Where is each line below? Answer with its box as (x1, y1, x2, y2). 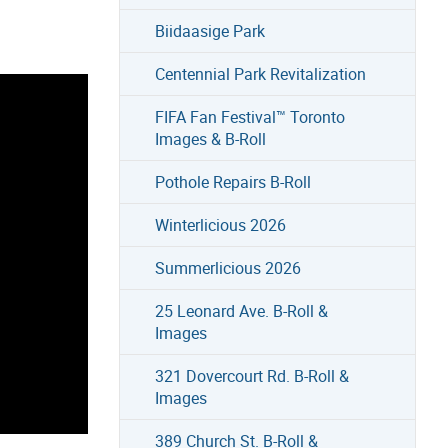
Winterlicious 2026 (154, 213, 286, 236)
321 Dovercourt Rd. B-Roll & (154, 364, 349, 387)
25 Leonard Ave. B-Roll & (154, 299, 328, 322)
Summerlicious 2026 (154, 256, 301, 279)
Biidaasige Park (154, 19, 265, 42)
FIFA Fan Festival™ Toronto (154, 105, 345, 128)
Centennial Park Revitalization (154, 62, 366, 85)
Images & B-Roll (154, 127, 266, 150)
